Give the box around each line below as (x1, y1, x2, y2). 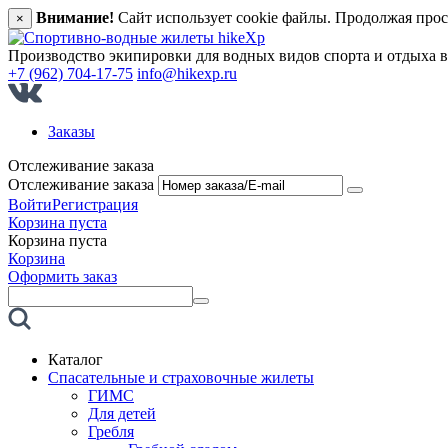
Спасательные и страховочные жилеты (48, 369, 314, 386)
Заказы (48, 123, 95, 140)
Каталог (48, 351, 103, 368)
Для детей (88, 405, 156, 422)
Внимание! (36, 9, 114, 26)
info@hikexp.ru (137, 65, 237, 82)
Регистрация (52, 196, 138, 213)
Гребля (88, 423, 134, 440)
